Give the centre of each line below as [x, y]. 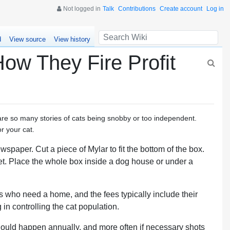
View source [27, 40]
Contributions [137, 9]
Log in [215, 9]
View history [72, 40]
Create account [181, 9]
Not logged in [81, 9]
